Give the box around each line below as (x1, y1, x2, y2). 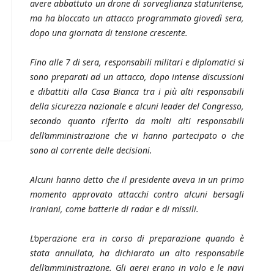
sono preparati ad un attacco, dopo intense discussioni (30, 71, 244, 83)
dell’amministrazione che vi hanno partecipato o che (30, 130, 244, 142)
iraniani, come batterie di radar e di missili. (30, 203, 199, 215)
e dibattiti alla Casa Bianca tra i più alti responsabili (30, 86, 244, 98)
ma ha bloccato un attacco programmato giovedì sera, (30, 12, 244, 24)
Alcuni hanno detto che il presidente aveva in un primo (30, 174, 244, 186)
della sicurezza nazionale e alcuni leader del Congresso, (30, 100, 244, 113)
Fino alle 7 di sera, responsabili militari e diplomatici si (30, 56, 244, 68)
